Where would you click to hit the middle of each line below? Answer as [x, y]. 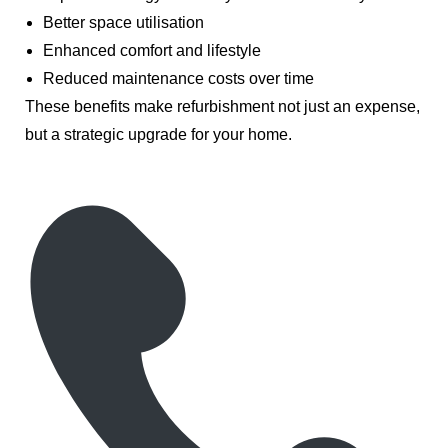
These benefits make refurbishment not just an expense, [222, 107]
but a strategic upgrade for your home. [158, 135]
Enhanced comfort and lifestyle [152, 51]
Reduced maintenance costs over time [178, 79]
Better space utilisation [123, 23]
